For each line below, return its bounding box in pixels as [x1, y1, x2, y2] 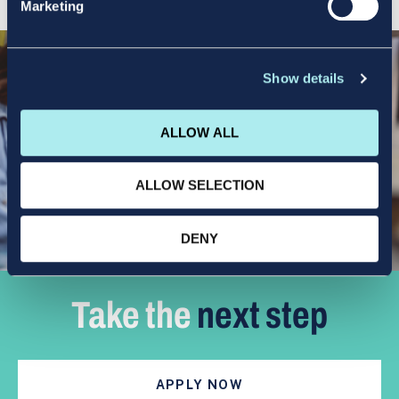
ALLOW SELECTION [134, 177, 265, 193]
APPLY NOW [155, 378, 244, 392]
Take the [71, 295, 197, 336]
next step [197, 295, 328, 336]
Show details [263, 70, 345, 86]
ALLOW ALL [160, 124, 239, 140]
